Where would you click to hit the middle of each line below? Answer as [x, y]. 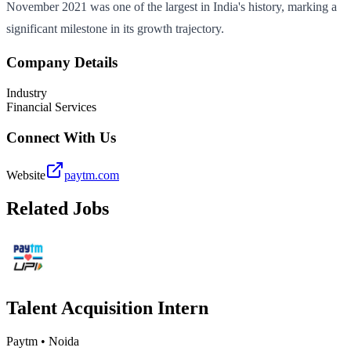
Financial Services [51, 107]
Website [26, 175]
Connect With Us [61, 137]
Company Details [62, 63]
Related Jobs [58, 209]
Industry [27, 92]
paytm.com [92, 175]
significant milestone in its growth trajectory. [115, 28]
